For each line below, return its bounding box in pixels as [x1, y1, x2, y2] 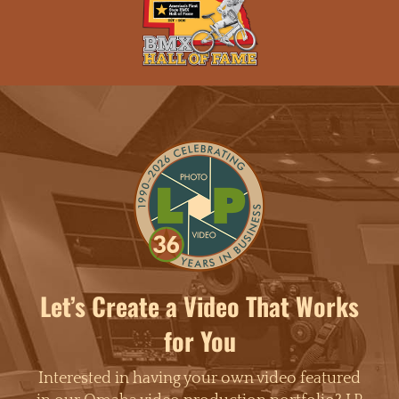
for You [163, 322, 236, 360]
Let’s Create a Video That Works [40, 288, 359, 325]
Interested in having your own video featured [38, 370, 361, 388]
